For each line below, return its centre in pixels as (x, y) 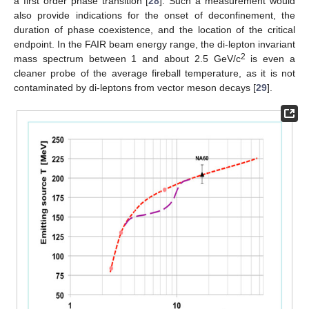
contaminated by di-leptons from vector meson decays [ (135, 87)
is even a (270, 58)
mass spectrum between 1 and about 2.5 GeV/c (127, 58)
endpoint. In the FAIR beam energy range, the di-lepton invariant (154, 44)
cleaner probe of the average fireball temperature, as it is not (154, 73)
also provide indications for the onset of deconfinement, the (154, 15)
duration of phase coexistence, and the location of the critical (154, 29)
